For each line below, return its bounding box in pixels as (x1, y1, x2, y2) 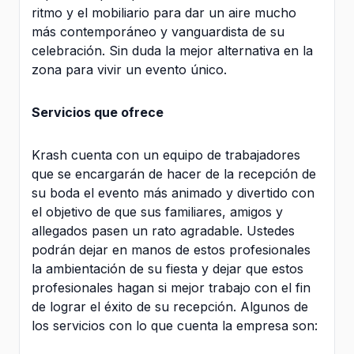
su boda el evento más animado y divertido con (32, 184, 314, 201)
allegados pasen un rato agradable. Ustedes (32, 222, 295, 239)
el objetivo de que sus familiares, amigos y (32, 203, 283, 220)
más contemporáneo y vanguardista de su (32, 23, 284, 40)
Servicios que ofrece (32, 104, 164, 120)
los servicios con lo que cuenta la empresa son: (32, 317, 318, 333)
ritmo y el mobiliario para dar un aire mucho (32, 4, 296, 21)
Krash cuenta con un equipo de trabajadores (32, 146, 300, 163)
